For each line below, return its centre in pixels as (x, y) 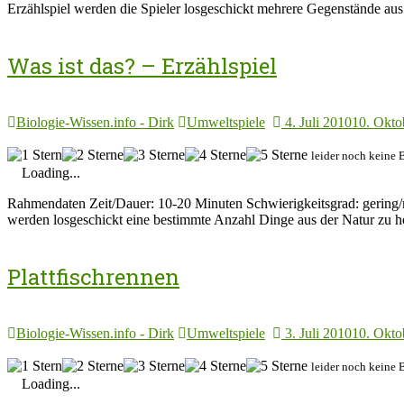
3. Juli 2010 (318, 333)
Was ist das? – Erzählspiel (142, 66)
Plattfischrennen (93, 276)
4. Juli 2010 (318, 122)
